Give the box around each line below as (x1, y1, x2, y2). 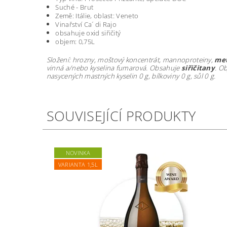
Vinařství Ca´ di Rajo (55, 20, 117, 29)
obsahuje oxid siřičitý (55, 28, 121, 38)
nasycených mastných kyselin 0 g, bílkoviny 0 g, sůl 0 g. (46, 71, 216, 81)
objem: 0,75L (55, 37, 95, 47)
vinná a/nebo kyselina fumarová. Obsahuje (46, 63, 181, 73)
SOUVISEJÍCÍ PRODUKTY (46, 106, 196, 126)
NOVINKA (65, 149, 90, 157)
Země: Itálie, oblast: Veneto (55, 11, 139, 21)
